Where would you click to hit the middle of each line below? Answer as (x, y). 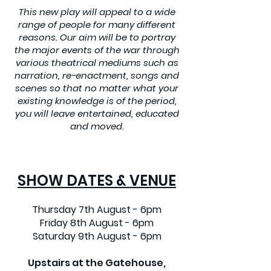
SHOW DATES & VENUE (97, 181)
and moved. (97, 126)
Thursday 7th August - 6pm (97, 210)
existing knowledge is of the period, (97, 101)
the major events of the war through (97, 50)
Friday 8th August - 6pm (97, 223)
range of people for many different (97, 24)
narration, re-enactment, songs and (97, 75)
